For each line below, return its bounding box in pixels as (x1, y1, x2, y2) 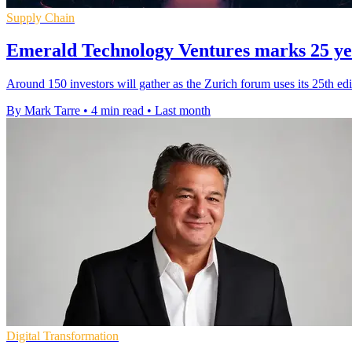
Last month (155, 104, 211, 118)
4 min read (91, 104, 144, 118)
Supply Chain (6, 10, 75, 24)
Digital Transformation (6, 329, 119, 343)
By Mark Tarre (6, 104, 80, 118)
